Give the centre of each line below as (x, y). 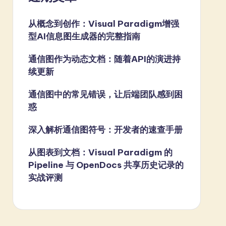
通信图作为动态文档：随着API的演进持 (104, 59)
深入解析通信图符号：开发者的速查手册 (105, 129)
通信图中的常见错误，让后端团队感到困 (105, 94)
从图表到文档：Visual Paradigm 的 (100, 152)
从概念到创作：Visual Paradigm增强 (103, 23)
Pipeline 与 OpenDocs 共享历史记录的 (106, 165)
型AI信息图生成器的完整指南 (84, 36)
